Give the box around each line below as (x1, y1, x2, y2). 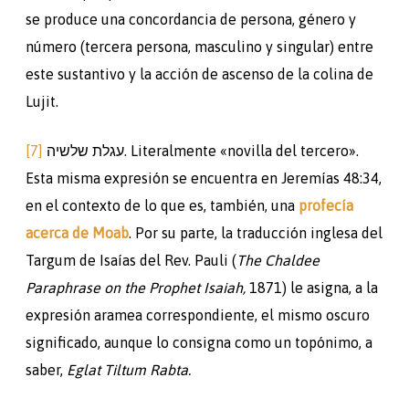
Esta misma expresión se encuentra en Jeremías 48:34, (26, 169, 382, 186)
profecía (299, 196, 353, 214)
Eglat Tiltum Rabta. (67, 361, 191, 378)
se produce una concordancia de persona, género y (26, 10, 356, 27)
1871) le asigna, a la (246, 278, 378, 296)
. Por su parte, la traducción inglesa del (129, 224, 383, 241)
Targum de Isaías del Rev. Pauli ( (26, 251, 236, 268)
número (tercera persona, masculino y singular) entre (26, 37, 373, 55)
